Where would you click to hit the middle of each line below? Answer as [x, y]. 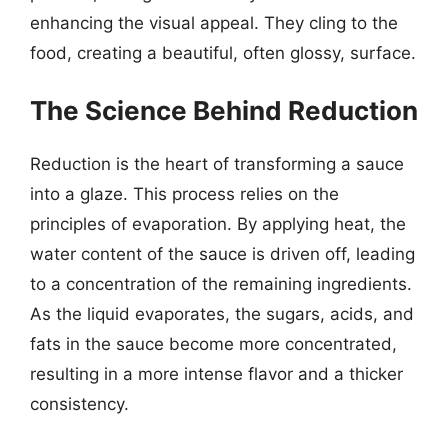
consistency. [79, 404]
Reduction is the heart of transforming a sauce [217, 164]
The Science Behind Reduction [224, 110]
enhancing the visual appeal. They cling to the [214, 22]
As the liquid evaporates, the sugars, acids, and [222, 314]
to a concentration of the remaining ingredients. [221, 284]
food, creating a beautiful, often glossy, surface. [223, 52]
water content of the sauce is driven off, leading [222, 254]
